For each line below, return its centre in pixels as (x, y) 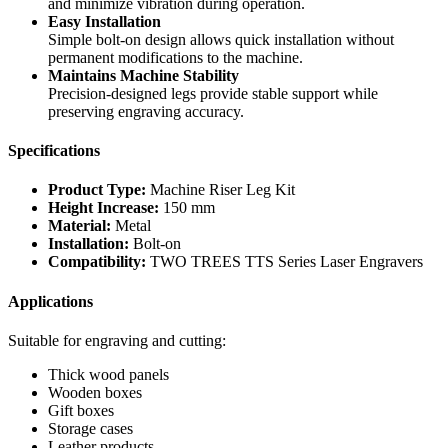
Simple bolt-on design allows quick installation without (221, 39)
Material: (79, 226)
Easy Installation (104, 21)
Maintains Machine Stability (143, 75)
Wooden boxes (95, 392)
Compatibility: (97, 262)
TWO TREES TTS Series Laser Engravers (284, 262)
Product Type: (97, 190)
